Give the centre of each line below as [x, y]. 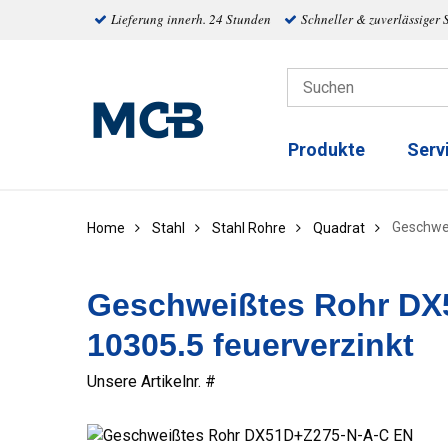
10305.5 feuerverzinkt [250, 345]
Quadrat [339, 228]
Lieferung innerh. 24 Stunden [190, 19]
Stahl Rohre [249, 228]
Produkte [326, 150]
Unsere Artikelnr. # [151, 381]
